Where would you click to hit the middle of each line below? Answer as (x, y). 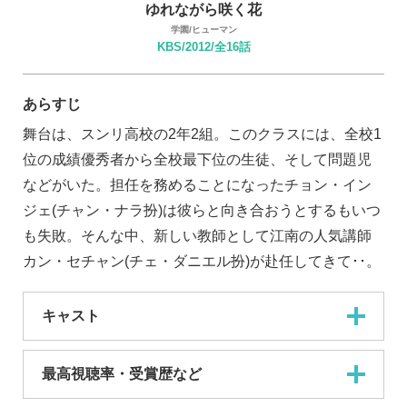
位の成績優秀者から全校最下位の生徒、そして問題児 (197, 160)
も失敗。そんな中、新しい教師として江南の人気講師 (197, 236)
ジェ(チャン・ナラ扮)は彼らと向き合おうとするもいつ (202, 211)
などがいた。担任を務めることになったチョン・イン (197, 185)
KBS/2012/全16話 (203, 46)
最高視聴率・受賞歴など (122, 374)
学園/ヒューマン (203, 29)
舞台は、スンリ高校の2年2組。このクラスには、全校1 (202, 134)
